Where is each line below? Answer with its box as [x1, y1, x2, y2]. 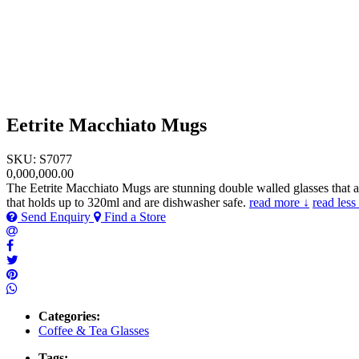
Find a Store [101, 209, 166, 224]
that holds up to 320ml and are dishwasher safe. [6, 195, 249, 209]
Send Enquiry [18, 209, 94, 224]
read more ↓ [249, 195, 309, 209]
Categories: [38, 309, 100, 323]
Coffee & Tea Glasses [38, 323, 149, 337]
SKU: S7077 [6, 151, 72, 166]
